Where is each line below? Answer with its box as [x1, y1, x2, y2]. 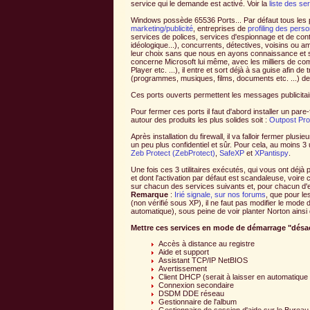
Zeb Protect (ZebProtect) [131, 149, 215, 158]
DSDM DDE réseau [158, 289, 224, 298]
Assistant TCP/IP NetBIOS [158, 256, 248, 265]
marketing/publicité [131, 24, 193, 33]
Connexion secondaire [158, 281, 234, 290]
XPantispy [255, 149, 289, 158]
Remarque [131, 190, 168, 199]
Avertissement [158, 264, 207, 273]
